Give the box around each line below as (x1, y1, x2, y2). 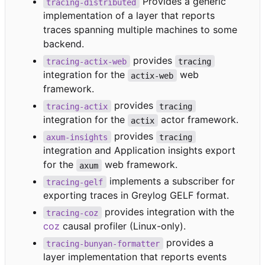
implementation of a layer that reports (43, 9, 215, 22)
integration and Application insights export (43, 144, 235, 157)
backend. (43, 38, 84, 50)
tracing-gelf (46, 177, 104, 187)
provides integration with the (101, 206, 234, 218)
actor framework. (157, 114, 238, 126)
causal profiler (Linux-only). (60, 220, 186, 232)
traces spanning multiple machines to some (43, 24, 237, 36)
